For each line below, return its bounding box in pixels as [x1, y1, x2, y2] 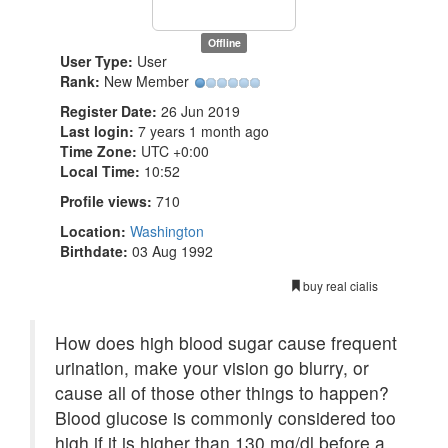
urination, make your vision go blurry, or [55, 355, 369, 381]
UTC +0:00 [141, 141, 209, 162]
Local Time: [60, 161, 140, 182]
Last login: [60, 121, 134, 142]
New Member [104, 71, 193, 91]
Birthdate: [60, 241, 128, 262]
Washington [130, 221, 204, 242]
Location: [60, 221, 126, 242]
